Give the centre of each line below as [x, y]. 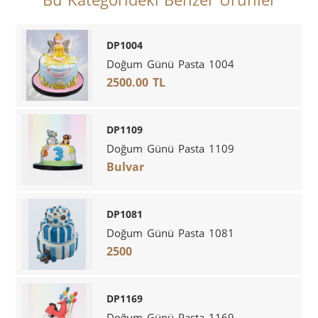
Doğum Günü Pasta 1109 [171, 148]
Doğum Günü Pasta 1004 [171, 64]
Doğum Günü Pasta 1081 [171, 232]
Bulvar [126, 166]
